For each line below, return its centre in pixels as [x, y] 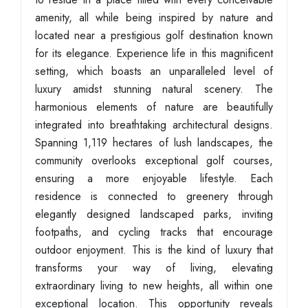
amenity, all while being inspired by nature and [154, 18]
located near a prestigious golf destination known [154, 35]
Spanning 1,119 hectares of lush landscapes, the [154, 143]
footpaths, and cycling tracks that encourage [154, 232]
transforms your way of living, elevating [154, 268]
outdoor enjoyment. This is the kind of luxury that [154, 250]
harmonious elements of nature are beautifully [154, 107]
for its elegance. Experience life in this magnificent [154, 53]
